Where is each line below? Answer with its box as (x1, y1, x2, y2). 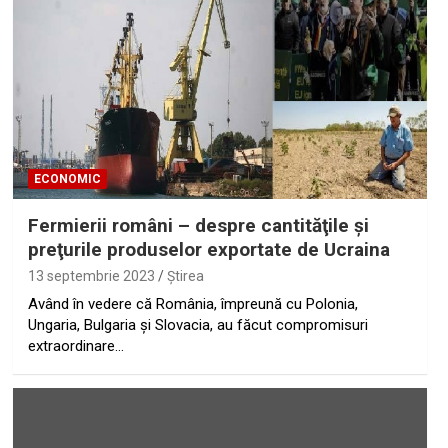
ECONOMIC (33, 172, 101, 187)
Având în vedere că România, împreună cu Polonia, (27, 295, 358, 314)
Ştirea (166, 268, 204, 285)
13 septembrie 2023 (27, 268, 155, 285)
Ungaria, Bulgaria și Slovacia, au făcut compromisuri (27, 316, 368, 335)
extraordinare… (27, 337, 124, 356)
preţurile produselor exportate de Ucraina (27, 238, 390, 262)
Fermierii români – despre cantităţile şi (27, 214, 369, 238)
